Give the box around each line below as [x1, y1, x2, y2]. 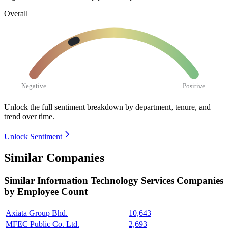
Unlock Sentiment [4, 132, 62, 141]
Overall [4, 9, 28, 18]
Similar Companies [4, 151, 104, 165]
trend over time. [4, 111, 54, 121]
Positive [183, 81, 206, 90]
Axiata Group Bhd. [6, 209, 68, 218]
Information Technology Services [37, 175, 177, 186]
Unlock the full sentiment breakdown [4, 102, 123, 111]
